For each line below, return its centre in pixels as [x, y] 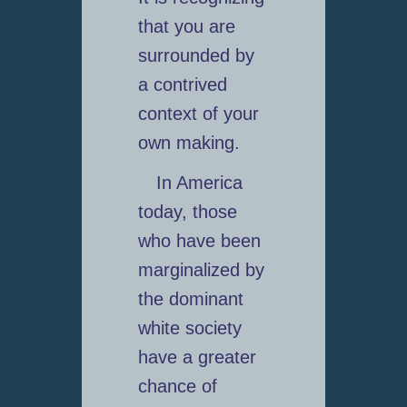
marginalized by [201, 270]
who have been [199, 241]
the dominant [190, 299]
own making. [189, 143]
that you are [186, 27]
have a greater [197, 357]
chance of [177, 387]
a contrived [182, 85]
